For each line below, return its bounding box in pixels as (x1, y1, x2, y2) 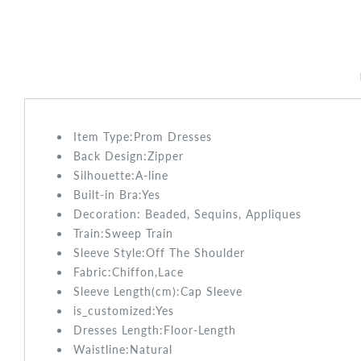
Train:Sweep (73, 226, 142, 240)
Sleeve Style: (73, 245, 146, 259)
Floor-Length (164, 322, 236, 337)
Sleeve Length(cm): (73, 284, 180, 298)
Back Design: (73, 148, 147, 163)
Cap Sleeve (180, 284, 243, 298)
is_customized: (73, 303, 156, 317)
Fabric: (73, 264, 112, 279)
